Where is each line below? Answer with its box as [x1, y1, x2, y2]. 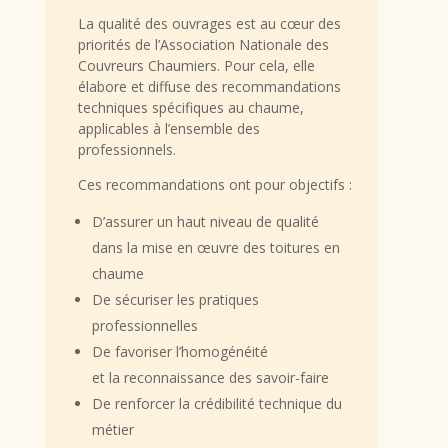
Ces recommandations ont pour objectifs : [77, 175, 352, 195]
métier [91, 420, 134, 440]
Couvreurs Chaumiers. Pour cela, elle [77, 56, 315, 76]
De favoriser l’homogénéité [91, 342, 268, 362]
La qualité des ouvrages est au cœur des [77, 14, 341, 34]
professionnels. [77, 140, 176, 160]
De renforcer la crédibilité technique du [91, 394, 342, 414]
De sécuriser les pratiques [91, 290, 259, 310]
